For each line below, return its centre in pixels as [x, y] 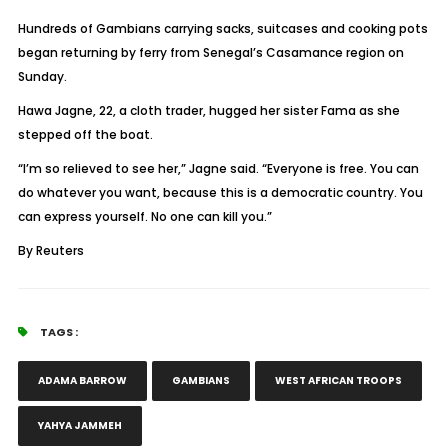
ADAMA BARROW [82, 380]
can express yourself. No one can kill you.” [144, 216]
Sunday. [42, 76]
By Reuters [50, 250]
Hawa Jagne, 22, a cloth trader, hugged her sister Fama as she [208, 110]
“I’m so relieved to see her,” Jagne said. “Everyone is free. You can [218, 168]
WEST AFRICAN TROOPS [338, 380]
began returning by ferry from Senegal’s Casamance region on [210, 52]
